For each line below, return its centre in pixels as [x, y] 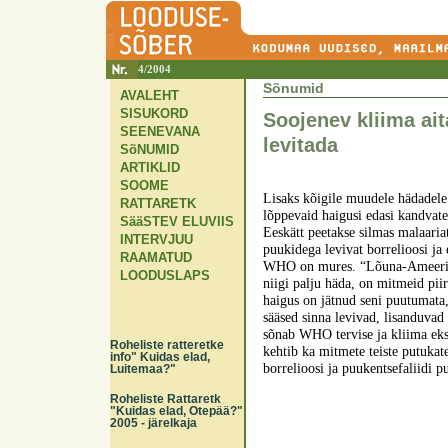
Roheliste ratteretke [167, 345]
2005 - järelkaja [153, 423]
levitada [300, 145]
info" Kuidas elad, [160, 357]
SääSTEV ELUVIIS [177, 221]
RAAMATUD [156, 257]
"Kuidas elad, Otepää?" [176, 411]
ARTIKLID [150, 167]
